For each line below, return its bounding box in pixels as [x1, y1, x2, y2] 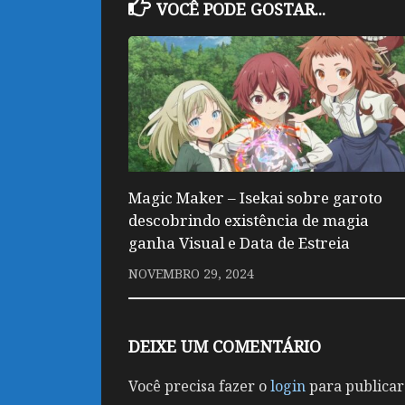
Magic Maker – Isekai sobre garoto [128, 186, 382, 208]
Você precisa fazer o [128, 375, 270, 396]
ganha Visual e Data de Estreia [128, 231, 350, 253]
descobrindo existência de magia [128, 209, 369, 231]
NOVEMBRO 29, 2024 [128, 264, 254, 282]
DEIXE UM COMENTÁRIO [128, 334, 321, 357]
